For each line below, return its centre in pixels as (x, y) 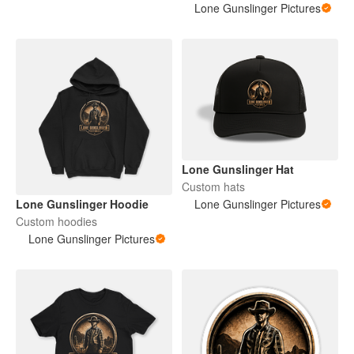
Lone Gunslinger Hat (238, 169)
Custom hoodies (56, 222)
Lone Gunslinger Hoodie (82, 204)
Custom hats (213, 187)
